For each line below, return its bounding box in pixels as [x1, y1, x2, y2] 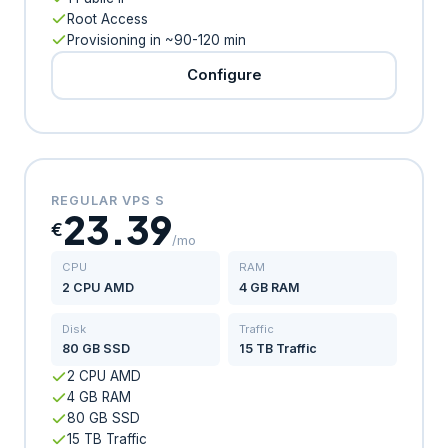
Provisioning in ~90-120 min [67, 31, 247, 48]
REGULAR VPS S [51, 193, 166, 209]
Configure [186, 65, 262, 84]
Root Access [67, 10, 149, 27]
